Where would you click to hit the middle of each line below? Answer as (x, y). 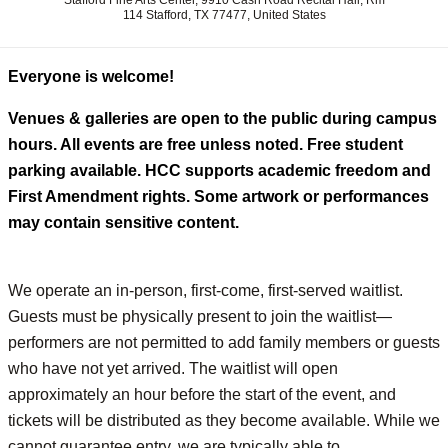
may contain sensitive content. (123, 222)
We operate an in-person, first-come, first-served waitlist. (205, 290)
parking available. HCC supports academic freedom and (219, 170)
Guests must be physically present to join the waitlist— (200, 316)
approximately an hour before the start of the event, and (202, 394)
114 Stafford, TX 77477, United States (224, 15)
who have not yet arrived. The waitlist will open (173, 368)
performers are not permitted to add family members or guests (224, 342)
